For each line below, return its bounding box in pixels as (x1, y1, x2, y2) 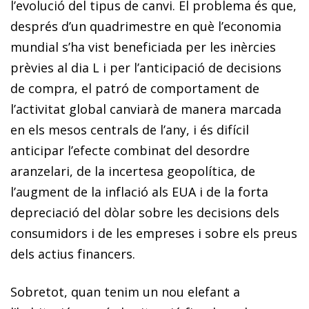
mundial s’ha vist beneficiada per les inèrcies (10, 38, 276, 55)
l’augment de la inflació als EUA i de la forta (10, 183, 268, 200)
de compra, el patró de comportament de (10, 79, 259, 97)
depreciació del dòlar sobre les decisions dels (10, 203, 279, 221)
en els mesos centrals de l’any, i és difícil (10, 121, 249, 138)
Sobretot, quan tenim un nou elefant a (10, 283, 240, 300)
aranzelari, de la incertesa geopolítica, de (10, 162, 255, 179)
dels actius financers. (10, 245, 135, 262)
